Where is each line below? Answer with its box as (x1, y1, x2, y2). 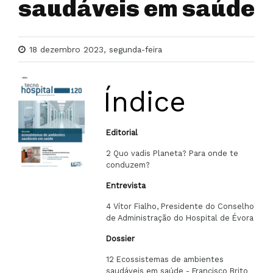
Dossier (106, 234, 135, 243)
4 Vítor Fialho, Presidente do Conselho (106, 202, 255, 211)
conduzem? (106, 160, 151, 169)
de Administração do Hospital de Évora (106, 213, 254, 222)
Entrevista (106, 181, 146, 190)
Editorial (106, 128, 138, 137)
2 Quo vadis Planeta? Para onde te (106, 149, 239, 158)
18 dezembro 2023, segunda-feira (29, 44, 162, 54)
